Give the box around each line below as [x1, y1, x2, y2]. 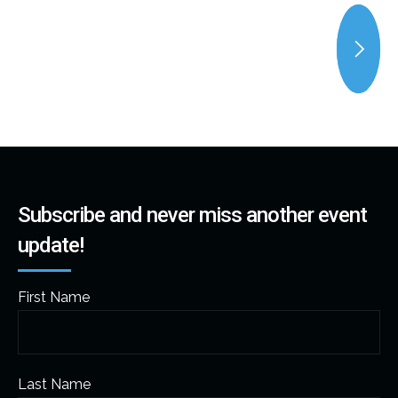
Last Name [18, 375, 91, 393]
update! [18, 232, 84, 258]
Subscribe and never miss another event [18, 202, 367, 227]
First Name [18, 288, 90, 306]
